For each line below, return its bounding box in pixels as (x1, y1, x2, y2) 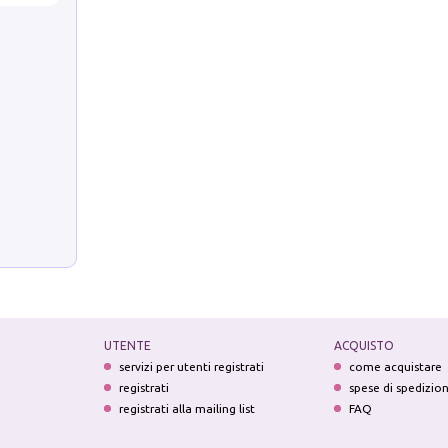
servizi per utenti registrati (118, 359, 264, 373)
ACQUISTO (334, 338, 395, 352)
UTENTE (103, 338, 151, 352)
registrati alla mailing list (118, 401, 255, 415)
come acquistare (349, 359, 443, 373)
